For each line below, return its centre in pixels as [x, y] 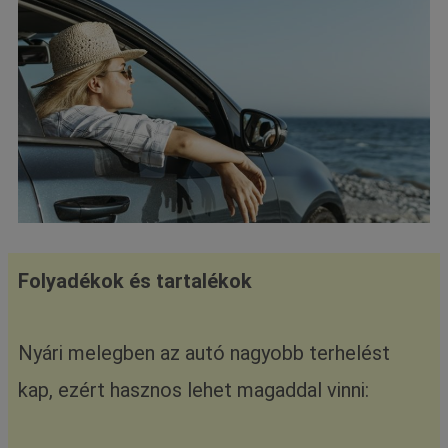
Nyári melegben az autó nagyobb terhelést [204, 352]
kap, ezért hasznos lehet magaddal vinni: [194, 389]
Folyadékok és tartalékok [135, 280]
